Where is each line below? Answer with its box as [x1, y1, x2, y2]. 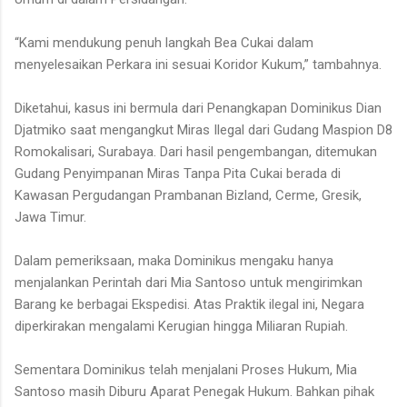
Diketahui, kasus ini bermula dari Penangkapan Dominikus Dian [15, 100, 382, 117]
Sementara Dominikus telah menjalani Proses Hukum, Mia [15, 362, 357, 379]
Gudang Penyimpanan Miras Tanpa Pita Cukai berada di [15, 165, 341, 183]
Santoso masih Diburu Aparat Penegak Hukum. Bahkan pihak [15, 383, 374, 401]
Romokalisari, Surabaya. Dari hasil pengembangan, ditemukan [15, 144, 377, 161]
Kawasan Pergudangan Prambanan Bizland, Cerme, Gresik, [15, 187, 362, 204]
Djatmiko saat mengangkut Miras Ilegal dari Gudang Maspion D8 [15, 122, 392, 139]
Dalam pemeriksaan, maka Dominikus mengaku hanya [15, 253, 333, 270]
